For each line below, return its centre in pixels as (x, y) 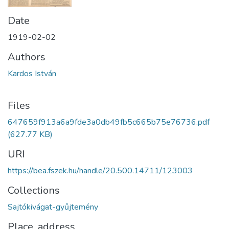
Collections (34, 191)
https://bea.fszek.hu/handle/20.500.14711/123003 (100, 171)
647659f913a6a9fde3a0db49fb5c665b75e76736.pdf (109, 122)
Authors (27, 57)
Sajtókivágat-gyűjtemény (53, 207)
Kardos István (32, 74)
